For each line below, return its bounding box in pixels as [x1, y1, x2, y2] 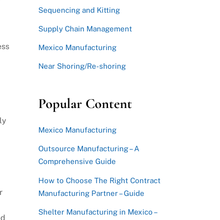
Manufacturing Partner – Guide [38, 189, 144, 197]
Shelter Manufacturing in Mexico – [38, 207, 157, 216]
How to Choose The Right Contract [38, 176, 161, 185]
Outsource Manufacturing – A [38, 144, 139, 153]
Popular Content [38, 95, 132, 112]
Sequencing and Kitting [38, 5, 120, 14]
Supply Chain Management [38, 25, 132, 33]
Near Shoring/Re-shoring [38, 62, 126, 71]
